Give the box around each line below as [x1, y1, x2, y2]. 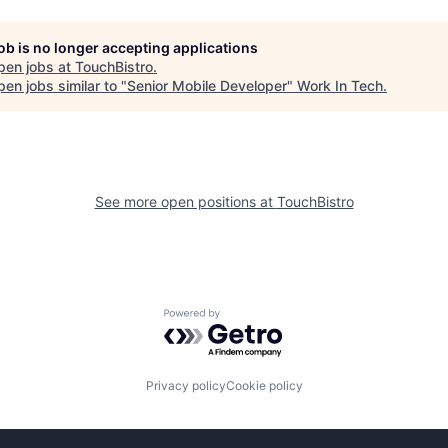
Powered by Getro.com [163, 308, 339, 329]
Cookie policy [225, 378, 303, 393]
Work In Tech [297, 77, 383, 95]
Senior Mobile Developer [127, 77, 287, 95]
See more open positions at [94, 193, 277, 211]
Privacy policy [145, 378, 226, 393]
